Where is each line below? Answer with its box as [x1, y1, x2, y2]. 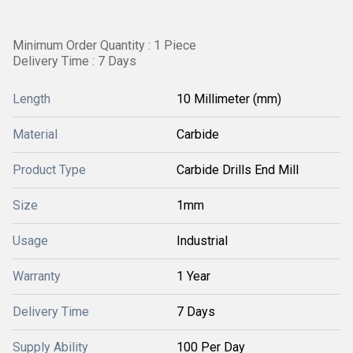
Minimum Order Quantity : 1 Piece [13, 38, 196, 53]
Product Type [13, 162, 86, 177]
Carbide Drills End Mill [176, 162, 299, 177]
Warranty [13, 269, 61, 284]
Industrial [176, 233, 228, 248]
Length [13, 91, 50, 106]
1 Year [176, 269, 210, 284]
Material [13, 127, 58, 142]
